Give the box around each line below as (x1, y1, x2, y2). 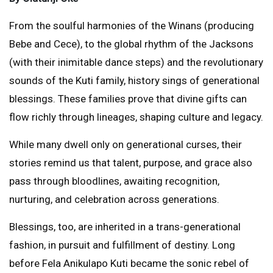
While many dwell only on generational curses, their (9, 138, 242, 151)
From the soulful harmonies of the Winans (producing (9, 19, 254, 32)
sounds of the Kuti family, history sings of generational (9, 74, 260, 87)
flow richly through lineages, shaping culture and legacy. (9, 111, 263, 123)
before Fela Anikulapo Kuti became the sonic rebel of (9, 257, 249, 269)
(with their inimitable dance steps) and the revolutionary (9, 56, 263, 68)
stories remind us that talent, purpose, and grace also (9, 157, 252, 169)
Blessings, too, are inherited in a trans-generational (9, 221, 241, 233)
